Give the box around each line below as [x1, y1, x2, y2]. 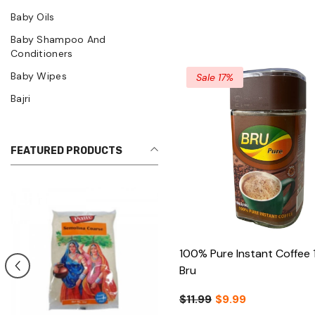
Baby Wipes [11, 69, 67, 82]
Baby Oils [11, 10, 55, 23]
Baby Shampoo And [11, 32, 106, 46]
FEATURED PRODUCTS [11, 144, 122, 157]
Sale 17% [196, 71, 233, 84]
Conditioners [11, 46, 73, 60]
